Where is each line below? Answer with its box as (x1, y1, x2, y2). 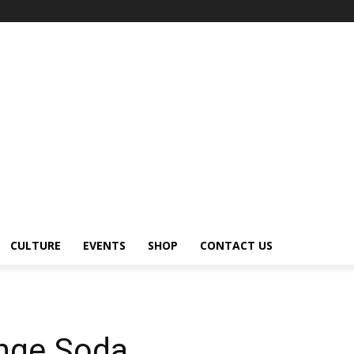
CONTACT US (200, 237, 273, 253)
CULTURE (10, 237, 61, 253)
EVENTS (83, 237, 126, 253)
